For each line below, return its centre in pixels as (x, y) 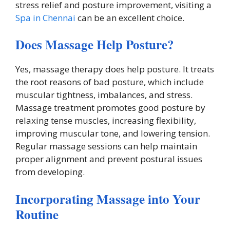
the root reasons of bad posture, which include (110, 82)
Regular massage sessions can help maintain (106, 146)
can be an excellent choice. (130, 17)
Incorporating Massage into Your (108, 199)
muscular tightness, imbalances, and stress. (104, 95)
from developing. (50, 172)
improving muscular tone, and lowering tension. (113, 133)
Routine (37, 214)
